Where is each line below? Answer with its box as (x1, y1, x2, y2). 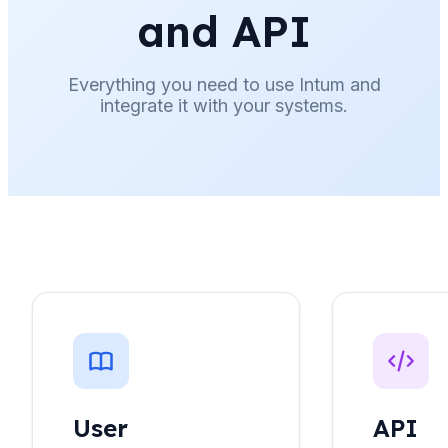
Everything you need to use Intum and (67, 74, 381, 96)
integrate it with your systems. (100, 95, 348, 117)
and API (137, 5, 311, 59)
